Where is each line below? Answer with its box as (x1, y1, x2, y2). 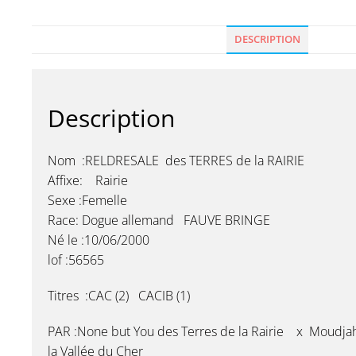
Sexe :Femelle (48, 192, 127, 210)
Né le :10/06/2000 (48, 231, 149, 250)
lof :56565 (48, 251, 104, 269)
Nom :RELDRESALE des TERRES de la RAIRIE (48, 152, 304, 170)
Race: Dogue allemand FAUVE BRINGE (48, 211, 270, 230)
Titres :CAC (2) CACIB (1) (48, 287, 190, 305)
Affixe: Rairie (48, 172, 128, 190)
